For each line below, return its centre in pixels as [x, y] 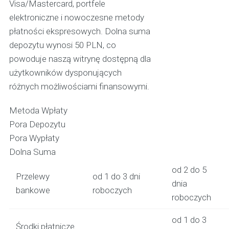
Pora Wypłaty [34, 138]
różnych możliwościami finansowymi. [79, 86]
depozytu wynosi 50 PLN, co [62, 45]
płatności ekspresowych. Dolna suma [79, 31]
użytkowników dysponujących [65, 72]
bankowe [33, 190]
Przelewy [32, 176]
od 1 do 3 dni [116, 176]
